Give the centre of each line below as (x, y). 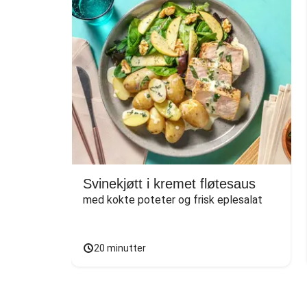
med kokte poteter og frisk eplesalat (173, 200)
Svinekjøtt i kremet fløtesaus (169, 184)
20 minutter (120, 248)
